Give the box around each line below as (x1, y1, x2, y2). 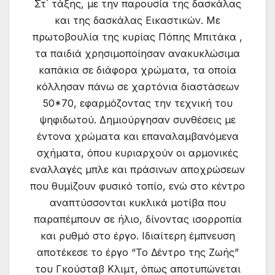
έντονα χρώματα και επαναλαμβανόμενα (36, 130, 239, 142)
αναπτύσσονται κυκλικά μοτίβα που (49, 196, 226, 209)
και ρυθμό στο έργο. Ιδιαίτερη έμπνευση (40, 229, 235, 242)
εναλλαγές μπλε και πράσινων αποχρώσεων (30, 163, 245, 176)
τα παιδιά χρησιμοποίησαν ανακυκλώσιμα (35, 47, 240, 60)
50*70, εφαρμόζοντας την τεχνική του (42, 96, 233, 109)
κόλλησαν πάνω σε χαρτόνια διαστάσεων (36, 80, 239, 93)
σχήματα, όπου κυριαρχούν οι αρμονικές (37, 146, 238, 159)
